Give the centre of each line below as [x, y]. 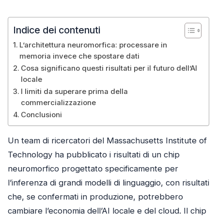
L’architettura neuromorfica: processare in [93, 45]
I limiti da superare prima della [74, 91]
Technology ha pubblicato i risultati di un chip [94, 155]
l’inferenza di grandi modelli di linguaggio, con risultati [108, 183]
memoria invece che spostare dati [79, 56]
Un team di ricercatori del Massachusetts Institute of [107, 141]
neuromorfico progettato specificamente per [93, 169]
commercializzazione [58, 102]
